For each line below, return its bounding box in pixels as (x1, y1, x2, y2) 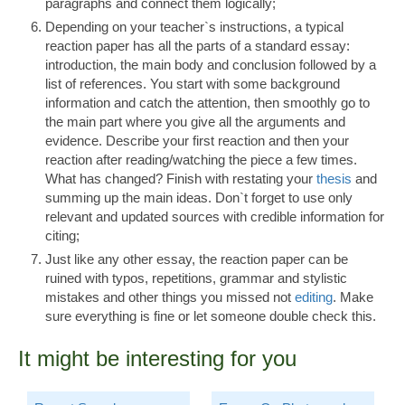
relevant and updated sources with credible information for (45, 209, 384, 225)
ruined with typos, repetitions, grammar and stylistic (45, 270, 347, 287)
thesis (316, 171, 352, 187)
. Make (333, 289, 373, 306)
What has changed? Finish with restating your (45, 171, 316, 187)
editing (295, 289, 333, 306)
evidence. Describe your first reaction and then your (45, 133, 349, 149)
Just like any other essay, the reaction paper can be (45, 251, 348, 268)
